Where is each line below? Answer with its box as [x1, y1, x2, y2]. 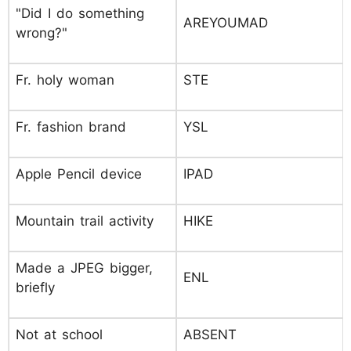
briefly [16, 280, 55, 295]
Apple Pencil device [16, 166, 142, 182]
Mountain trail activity [16, 213, 154, 229]
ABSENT [183, 327, 237, 342]
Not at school [16, 327, 103, 342]
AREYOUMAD [183, 15, 268, 31]
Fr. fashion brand [16, 119, 126, 135]
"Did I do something [16, 5, 144, 21]
